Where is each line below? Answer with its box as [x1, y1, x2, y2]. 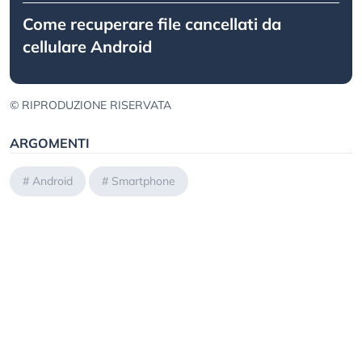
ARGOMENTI [10, 135, 90, 152]
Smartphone [112, 174, 175, 189]
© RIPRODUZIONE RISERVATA [10, 98, 171, 113]
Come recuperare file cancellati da [23, 14, 281, 35]
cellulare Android [23, 36, 152, 57]
